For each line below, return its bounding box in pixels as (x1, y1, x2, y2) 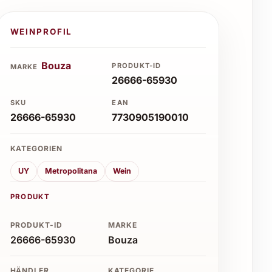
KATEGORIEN (10, 144, 63, 154)
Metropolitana (44, 166, 97, 176)
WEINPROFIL (10, 26, 73, 36)
